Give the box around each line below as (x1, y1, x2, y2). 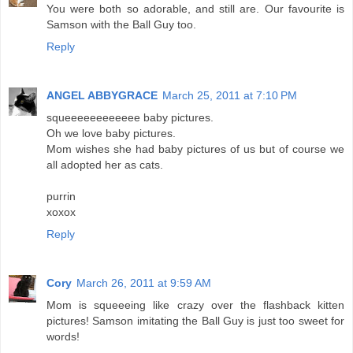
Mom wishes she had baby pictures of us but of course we (46, 142, 344, 155)
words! (46, 329, 80, 343)
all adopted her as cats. (46, 158, 163, 171)
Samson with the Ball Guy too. (46, 17, 196, 31)
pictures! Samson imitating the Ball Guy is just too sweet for (46, 314, 344, 327)
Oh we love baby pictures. (46, 126, 176, 139)
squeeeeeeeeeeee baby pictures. (46, 110, 214, 124)
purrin (46, 189, 76, 203)
